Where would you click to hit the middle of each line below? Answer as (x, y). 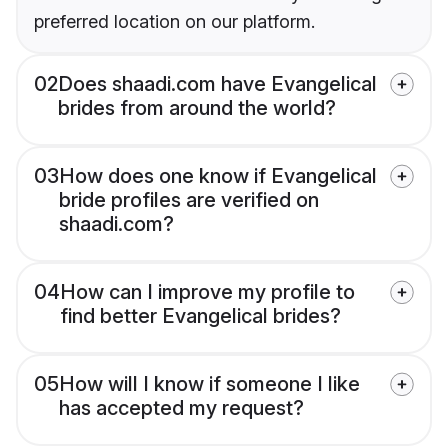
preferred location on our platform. (174, 22)
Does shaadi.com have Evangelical (217, 84)
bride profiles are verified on (189, 200)
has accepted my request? (181, 408)
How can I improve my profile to (207, 292)
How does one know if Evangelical (218, 176)
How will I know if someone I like (209, 384)
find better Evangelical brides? (200, 316)
